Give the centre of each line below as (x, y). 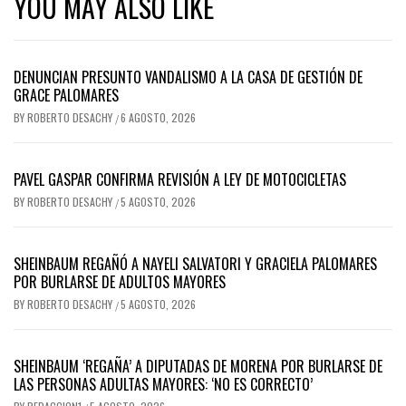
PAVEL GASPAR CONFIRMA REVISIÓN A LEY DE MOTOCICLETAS (180, 180)
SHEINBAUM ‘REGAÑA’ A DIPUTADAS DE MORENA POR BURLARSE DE (198, 367)
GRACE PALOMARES (66, 96)
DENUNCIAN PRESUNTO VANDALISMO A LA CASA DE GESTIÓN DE (188, 77)
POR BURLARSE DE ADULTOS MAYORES (120, 282)
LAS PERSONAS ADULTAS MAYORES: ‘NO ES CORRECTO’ (163, 385)
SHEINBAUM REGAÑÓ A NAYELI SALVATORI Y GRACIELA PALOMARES (195, 264)
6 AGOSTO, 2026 (158, 118)
